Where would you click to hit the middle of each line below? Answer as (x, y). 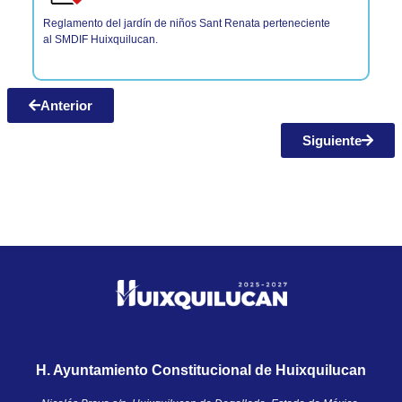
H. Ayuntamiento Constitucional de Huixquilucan (201, 370)
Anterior (66, 105)
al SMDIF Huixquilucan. (100, 40)
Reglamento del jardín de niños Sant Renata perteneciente (186, 24)
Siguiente (332, 140)
